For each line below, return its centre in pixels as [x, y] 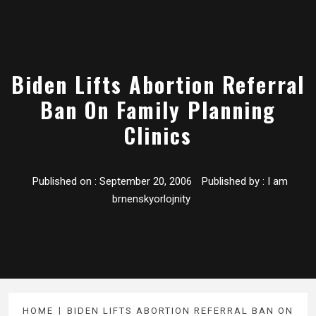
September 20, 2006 [145, 182]
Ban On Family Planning [158, 110]
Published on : [66, 182]
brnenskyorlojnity [151, 199]
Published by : [233, 182]
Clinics [158, 135]
